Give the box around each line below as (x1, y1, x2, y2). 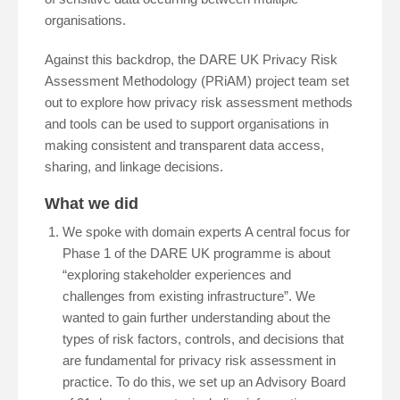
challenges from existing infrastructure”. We (62, 288, 315, 304)
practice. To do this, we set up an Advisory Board (62, 374, 346, 390)
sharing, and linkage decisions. (45, 159, 223, 175)
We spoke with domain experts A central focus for (62, 224, 350, 240)
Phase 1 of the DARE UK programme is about (62, 246, 330, 262)
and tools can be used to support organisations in (45, 116, 329, 132)
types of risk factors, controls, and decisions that (62, 331, 344, 347)
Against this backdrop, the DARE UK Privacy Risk (45, 52, 337, 68)
